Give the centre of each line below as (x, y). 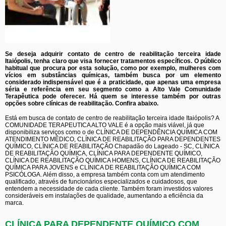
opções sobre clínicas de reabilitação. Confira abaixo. (82, 103)
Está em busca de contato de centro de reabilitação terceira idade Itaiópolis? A (112, 118)
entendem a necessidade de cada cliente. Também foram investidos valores (109, 189)
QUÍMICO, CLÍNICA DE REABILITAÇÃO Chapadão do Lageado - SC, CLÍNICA (112, 146)
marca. (14, 203)
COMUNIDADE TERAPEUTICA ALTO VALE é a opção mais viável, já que (105, 125)
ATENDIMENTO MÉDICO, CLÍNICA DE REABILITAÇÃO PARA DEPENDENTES (113, 139)
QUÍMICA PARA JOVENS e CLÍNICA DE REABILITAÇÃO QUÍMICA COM (103, 167)
